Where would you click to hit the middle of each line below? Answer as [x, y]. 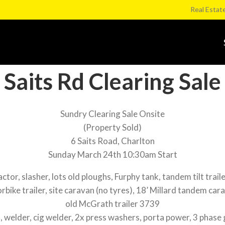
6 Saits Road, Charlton [113, 141]
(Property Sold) [113, 127]
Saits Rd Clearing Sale [113, 81]
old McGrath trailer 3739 [113, 203]
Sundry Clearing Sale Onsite [113, 114]
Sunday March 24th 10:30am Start [113, 154]
